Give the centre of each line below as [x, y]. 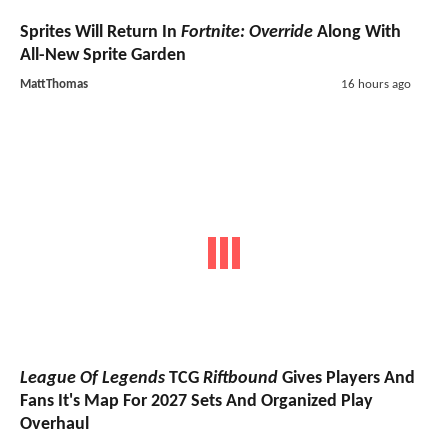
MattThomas [54, 85]
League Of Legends [92, 378]
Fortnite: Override [247, 33]
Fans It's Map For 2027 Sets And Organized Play [196, 401]
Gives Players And [346, 378]
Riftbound [240, 378]
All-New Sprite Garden [103, 56]
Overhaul [54, 424]
